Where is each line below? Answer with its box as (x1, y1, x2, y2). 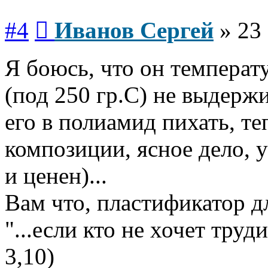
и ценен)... (5, 163, 107, 189)
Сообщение (48, 13, 95, 23)
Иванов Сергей (54, 17, 214, 44)
